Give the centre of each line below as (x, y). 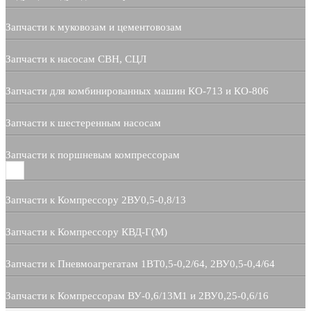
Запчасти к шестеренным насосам (83, 123)
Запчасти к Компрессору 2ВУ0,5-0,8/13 (96, 200)
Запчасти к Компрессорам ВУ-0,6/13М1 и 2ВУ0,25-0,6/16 (137, 296)
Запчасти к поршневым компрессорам (93, 155)
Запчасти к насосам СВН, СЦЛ (76, 59)
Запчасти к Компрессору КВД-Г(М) (86, 232)
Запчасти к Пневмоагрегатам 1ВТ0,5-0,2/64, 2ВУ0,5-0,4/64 (140, 264)
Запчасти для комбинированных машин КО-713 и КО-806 (137, 91)
